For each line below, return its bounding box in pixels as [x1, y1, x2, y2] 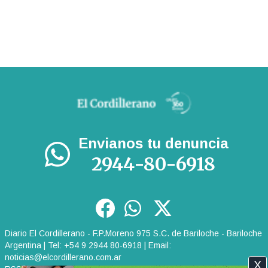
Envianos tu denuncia [78, 135, 229, 151]
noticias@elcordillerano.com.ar [5, 252, 121, 262]
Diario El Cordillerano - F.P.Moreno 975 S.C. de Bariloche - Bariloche [5, 229, 262, 238]
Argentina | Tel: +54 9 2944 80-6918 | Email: [5, 240, 171, 250]
